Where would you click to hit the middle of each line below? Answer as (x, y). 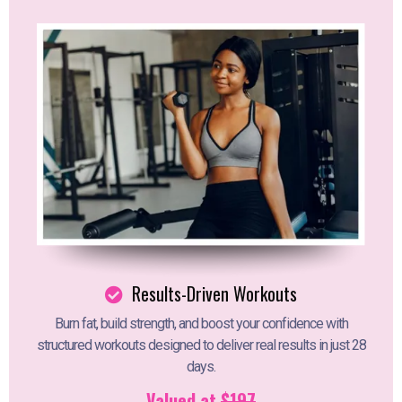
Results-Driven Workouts (212, 294)
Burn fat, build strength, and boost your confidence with (201, 324)
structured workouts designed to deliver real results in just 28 (201, 345)
